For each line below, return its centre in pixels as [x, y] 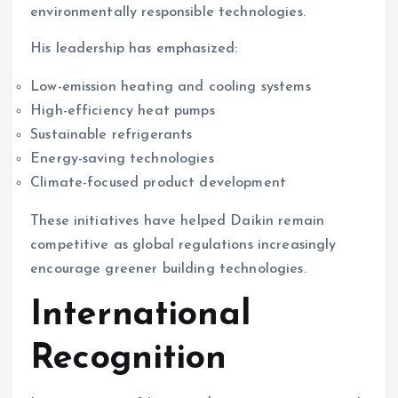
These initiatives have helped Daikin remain [178, 222]
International [140, 316]
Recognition [129, 359]
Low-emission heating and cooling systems [171, 88]
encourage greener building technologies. [168, 270]
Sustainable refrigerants [111, 135]
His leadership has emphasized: [134, 49]
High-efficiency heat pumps [123, 111]
